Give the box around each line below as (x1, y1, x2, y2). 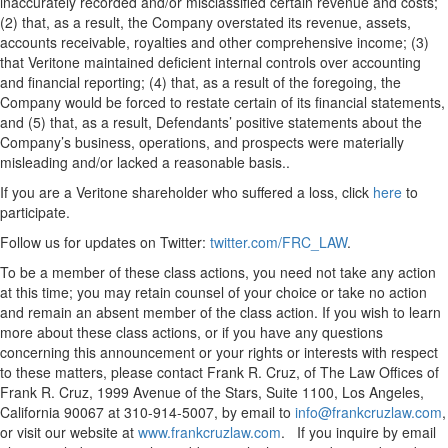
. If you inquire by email (281, 422, 436, 442)
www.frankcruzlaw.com (138, 422, 281, 442)
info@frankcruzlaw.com (295, 402, 442, 422)
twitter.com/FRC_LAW (210, 232, 347, 252)
